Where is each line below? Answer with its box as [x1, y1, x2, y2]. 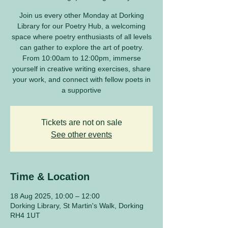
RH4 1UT [10, 211, 40, 219]
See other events [51, 130, 112, 139]
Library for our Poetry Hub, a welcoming [17, 21, 146, 30]
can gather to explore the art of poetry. [19, 43, 144, 51]
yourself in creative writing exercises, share [12, 64, 151, 73]
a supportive [62, 85, 101, 94]
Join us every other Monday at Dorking [19, 11, 144, 19]
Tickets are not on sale [41, 118, 122, 127]
